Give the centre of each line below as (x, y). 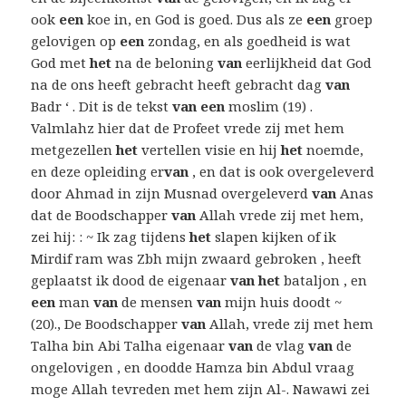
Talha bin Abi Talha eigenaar (130, 346)
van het (256, 280)
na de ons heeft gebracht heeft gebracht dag (179, 85)
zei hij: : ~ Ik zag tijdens (111, 237)
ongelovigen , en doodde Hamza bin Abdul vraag (193, 367)
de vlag (281, 346)
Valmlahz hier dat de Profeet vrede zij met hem (188, 128)
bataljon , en (324, 280)
